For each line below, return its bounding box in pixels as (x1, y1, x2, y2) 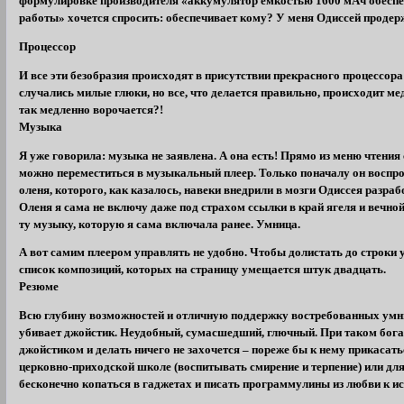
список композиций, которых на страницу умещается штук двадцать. (19, 263, 387, 277)
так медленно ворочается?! (19, 103, 164, 116)
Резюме (19, 280, 60, 294)
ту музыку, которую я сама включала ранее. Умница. (19, 217, 301, 231)
